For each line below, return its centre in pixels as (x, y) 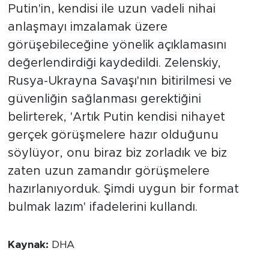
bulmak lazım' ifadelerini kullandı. (102, 207)
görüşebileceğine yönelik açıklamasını (117, 45)
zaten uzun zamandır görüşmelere (108, 171)
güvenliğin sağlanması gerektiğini (104, 99)
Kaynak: (29, 245)
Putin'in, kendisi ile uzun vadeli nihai (111, 9)
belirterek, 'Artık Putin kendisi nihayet (116, 117)
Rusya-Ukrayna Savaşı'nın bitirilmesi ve (119, 81)
